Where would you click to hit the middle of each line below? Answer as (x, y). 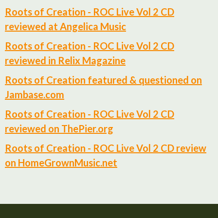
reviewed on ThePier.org (59, 129)
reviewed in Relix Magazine (65, 61)
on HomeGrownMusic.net (61, 163)
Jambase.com (35, 95)
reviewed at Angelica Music (65, 27)
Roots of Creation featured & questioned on (103, 80)
